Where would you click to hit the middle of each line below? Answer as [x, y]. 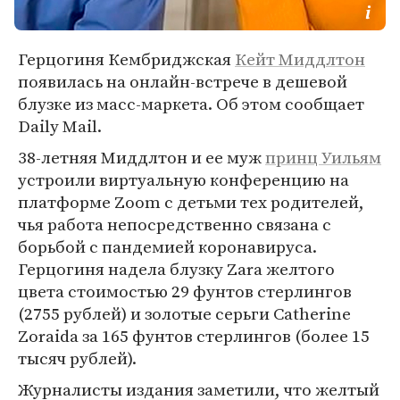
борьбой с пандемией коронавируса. [167, 246]
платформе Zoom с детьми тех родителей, [191, 202]
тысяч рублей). [77, 358]
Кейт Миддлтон [300, 59]
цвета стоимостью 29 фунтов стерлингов [185, 291]
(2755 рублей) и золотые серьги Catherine [184, 313]
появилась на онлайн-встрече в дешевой [183, 81]
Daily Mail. [60, 126]
